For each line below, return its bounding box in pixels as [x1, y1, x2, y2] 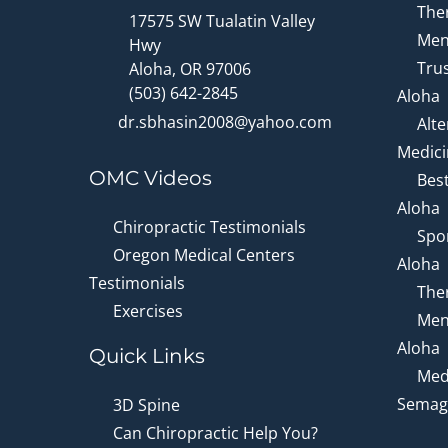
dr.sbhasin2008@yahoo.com [118, 111, 332, 133]
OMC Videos [89, 166, 212, 190]
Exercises [113, 300, 183, 322]
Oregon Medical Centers [113, 244, 295, 266]
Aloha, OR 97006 [129, 58, 251, 80]
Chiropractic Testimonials [113, 216, 306, 238]
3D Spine [113, 394, 180, 416]
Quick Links [89, 344, 205, 368]
